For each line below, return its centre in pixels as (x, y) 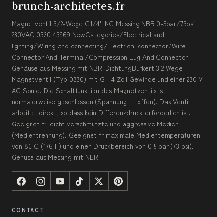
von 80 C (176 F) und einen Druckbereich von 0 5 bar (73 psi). (103, 146)
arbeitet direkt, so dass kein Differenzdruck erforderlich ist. (101, 113)
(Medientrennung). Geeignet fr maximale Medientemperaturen (106, 135)
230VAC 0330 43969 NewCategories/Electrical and (88, 35)
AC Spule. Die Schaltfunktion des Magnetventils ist (89, 90)
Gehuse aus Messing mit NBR (55, 157)
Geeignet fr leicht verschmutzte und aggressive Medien (95, 124)
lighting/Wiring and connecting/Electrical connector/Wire (99, 46)
